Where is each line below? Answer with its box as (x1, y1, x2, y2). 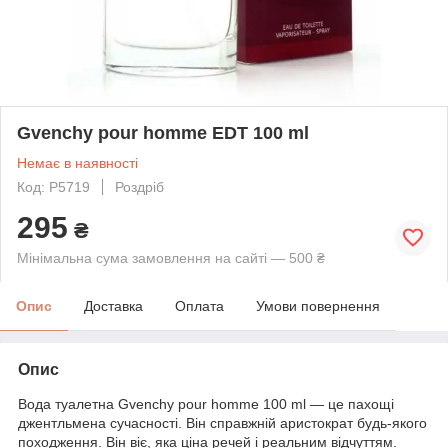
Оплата (175, 297, 224, 314)
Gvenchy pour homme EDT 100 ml (17, 122, 309, 143)
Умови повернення (256, 297, 380, 314)
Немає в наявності (17, 154, 138, 171)
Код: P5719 (17, 178, 90, 195)
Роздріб (115, 178, 164, 195)
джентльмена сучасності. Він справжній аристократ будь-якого (18, 414, 427, 431)
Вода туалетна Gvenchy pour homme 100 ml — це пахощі (18, 395, 394, 412)
